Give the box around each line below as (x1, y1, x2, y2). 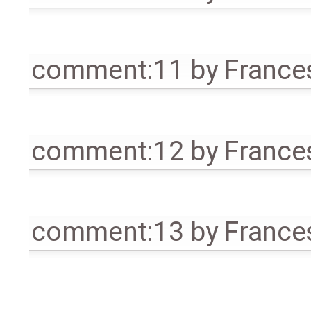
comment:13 (31, 215, 184, 248)
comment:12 (31, 135, 184, 167)
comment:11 (31, 54, 184, 87)
